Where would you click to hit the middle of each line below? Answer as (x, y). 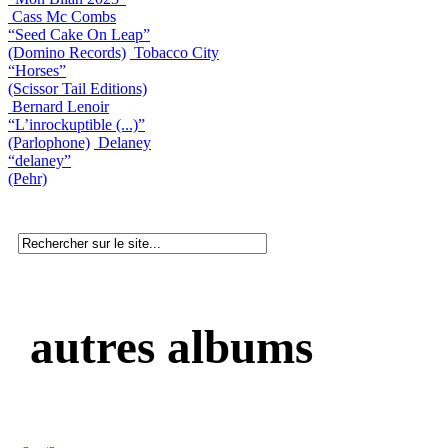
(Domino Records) (67, 52)
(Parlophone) (49, 142)
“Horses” (37, 70)
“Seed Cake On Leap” (79, 34)
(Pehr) (27, 178)
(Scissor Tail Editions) (77, 88)
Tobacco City (176, 52)
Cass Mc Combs (64, 16)
